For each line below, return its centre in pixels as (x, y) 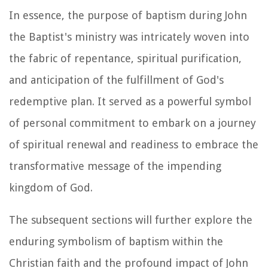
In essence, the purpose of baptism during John (128, 15)
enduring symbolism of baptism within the (116, 241)
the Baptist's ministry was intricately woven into (129, 36)
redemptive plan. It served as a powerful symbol (130, 101)
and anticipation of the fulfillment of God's (116, 80)
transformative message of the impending (115, 166)
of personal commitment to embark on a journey (133, 123)
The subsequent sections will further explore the (131, 220)
